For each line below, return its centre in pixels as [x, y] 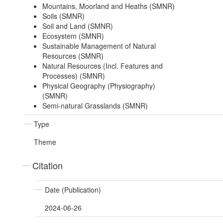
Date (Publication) [73, 190]
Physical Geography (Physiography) [99, 86]
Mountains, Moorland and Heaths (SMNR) [108, 6]
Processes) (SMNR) [73, 76]
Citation [48, 166]
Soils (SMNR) [63, 16]
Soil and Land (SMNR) [77, 26]
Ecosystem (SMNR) [73, 36]
